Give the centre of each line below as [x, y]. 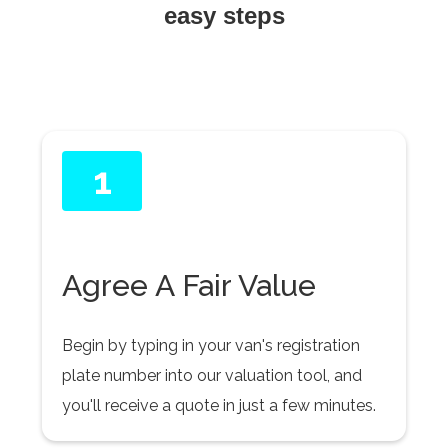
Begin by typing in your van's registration [211, 345]
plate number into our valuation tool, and [212, 375]
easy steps [224, 15]
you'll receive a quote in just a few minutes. [219, 405]
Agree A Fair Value [189, 285]
